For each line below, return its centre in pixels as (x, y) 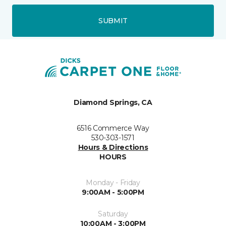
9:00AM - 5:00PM (113, 192)
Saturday (113, 214)
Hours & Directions (113, 147)
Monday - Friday (113, 183)
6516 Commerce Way (113, 128)
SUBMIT (113, 20)
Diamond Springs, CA (113, 102)
